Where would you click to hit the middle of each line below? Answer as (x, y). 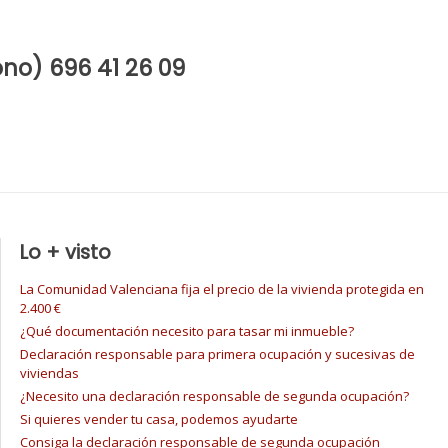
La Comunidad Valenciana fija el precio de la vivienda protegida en (222, 289)
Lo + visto (65, 253)
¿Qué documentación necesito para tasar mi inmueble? (187, 331)
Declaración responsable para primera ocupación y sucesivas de (217, 354)
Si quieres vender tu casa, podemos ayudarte (159, 419)
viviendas (49, 373)
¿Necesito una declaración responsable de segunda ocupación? (214, 396)
